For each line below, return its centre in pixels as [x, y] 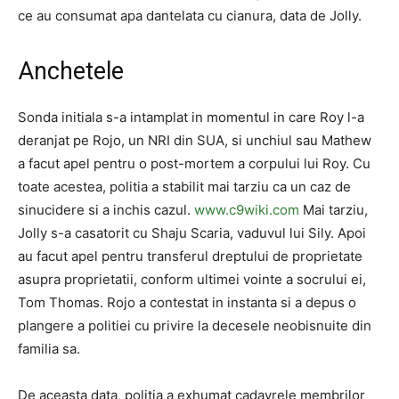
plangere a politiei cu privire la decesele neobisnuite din [195, 326]
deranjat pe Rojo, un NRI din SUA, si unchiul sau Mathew [195, 140]
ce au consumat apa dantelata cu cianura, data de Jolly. [190, 16]
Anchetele [71, 71]
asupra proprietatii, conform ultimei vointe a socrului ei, [192, 279]
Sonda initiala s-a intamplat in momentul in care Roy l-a [191, 117]
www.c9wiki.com [247, 210]
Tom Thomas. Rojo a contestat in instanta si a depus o [187, 302]
